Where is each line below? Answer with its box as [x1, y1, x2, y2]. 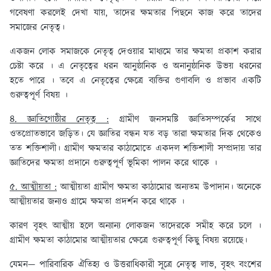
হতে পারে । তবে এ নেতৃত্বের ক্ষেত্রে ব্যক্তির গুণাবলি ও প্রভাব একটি [10, 74, 261, 88]
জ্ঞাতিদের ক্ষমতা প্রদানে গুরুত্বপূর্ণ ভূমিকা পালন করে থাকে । [10, 156, 217, 171]
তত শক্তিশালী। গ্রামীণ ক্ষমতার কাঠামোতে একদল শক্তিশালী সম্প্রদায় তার [10, 142, 261, 156]
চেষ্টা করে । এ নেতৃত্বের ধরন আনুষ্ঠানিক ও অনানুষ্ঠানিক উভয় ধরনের [10, 59, 261, 74]
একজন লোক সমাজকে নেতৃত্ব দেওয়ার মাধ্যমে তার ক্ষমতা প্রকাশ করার [10, 45, 261, 59]
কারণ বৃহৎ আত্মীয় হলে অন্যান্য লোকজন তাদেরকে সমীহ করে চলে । [10, 219, 261, 233]
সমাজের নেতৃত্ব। [10, 21, 68, 35]
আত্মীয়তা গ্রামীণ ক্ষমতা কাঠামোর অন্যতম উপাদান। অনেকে [57, 180, 261, 195]
